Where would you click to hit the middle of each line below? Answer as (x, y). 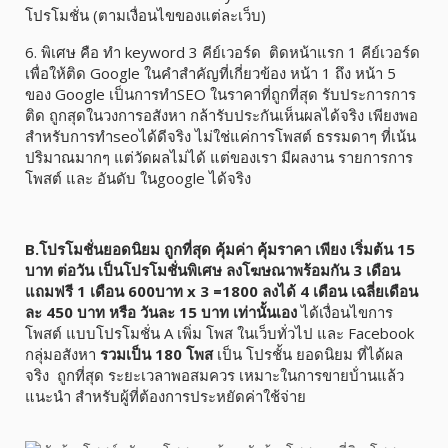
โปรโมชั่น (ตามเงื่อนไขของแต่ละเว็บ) (145, 15)
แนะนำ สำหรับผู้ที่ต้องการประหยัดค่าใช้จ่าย (165, 396)
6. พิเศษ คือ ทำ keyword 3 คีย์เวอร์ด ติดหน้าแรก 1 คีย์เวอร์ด (222, 52)
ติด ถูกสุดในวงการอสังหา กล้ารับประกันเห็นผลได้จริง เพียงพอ (221, 115)
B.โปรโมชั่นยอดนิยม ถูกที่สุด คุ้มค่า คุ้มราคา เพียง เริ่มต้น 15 (220, 249)
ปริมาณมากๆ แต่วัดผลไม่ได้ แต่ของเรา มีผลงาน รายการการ (219, 157)
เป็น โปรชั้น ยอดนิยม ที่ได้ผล (308, 354)
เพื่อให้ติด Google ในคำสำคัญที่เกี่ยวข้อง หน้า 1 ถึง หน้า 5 (210, 73)
